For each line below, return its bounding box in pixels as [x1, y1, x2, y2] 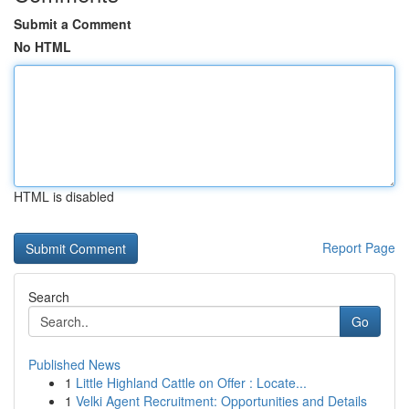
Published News [28, 355, 121, 373]
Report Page [322, 238, 395, 257]
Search [28, 288, 69, 306]
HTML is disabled [14, 187, 114, 205]
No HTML [14, 37, 71, 56]
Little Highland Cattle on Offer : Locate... [76, 373, 307, 392]
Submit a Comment [14, 15, 131, 33]
